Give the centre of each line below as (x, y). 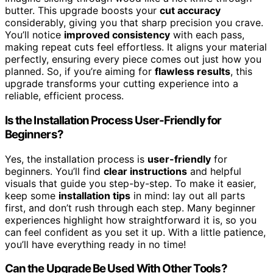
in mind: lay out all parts (188, 195)
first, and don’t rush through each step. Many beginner (130, 207)
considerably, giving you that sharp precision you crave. (134, 23)
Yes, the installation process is (76, 159)
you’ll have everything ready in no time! (95, 244)
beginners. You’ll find (54, 171)
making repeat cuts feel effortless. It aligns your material (136, 47)
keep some (32, 195)
